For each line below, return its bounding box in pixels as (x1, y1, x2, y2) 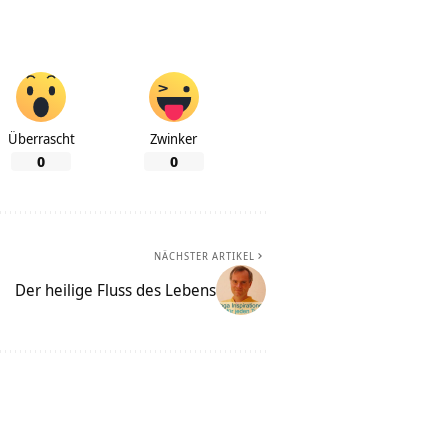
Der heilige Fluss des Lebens (15, 279, 216, 302)
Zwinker (150, 129, 197, 149)
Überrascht (7, 129, 75, 149)
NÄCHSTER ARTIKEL (154, 249, 255, 264)
